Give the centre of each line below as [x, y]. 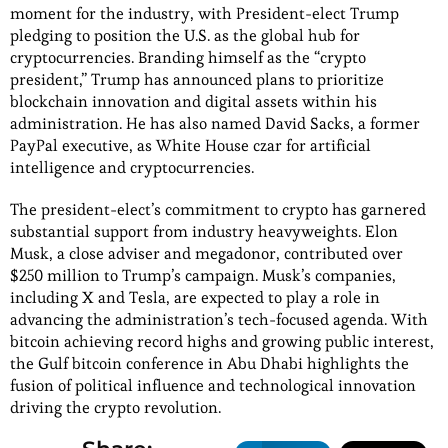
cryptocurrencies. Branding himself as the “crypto [188, 57]
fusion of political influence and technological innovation [213, 385]
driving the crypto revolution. [115, 407]
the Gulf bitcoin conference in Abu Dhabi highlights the [209, 363]
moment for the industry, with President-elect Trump [204, 13]
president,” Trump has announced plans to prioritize [197, 79]
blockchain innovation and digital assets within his [193, 101]
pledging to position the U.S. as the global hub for [185, 35]
